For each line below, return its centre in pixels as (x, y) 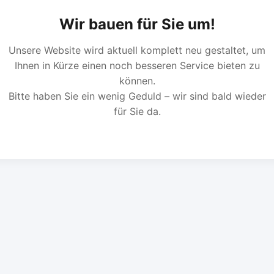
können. (137, 81)
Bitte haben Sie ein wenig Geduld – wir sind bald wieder (137, 96)
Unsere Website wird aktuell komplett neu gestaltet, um (137, 50)
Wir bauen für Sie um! (137, 24)
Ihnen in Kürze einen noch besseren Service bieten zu (137, 66)
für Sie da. (137, 112)
